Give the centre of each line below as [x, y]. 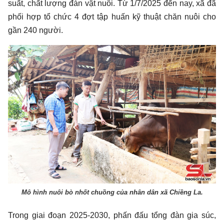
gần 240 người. [35, 30]
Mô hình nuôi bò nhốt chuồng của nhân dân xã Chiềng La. [112, 192]
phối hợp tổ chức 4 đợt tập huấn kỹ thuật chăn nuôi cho [112, 16]
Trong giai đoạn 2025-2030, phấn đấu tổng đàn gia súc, [112, 215]
